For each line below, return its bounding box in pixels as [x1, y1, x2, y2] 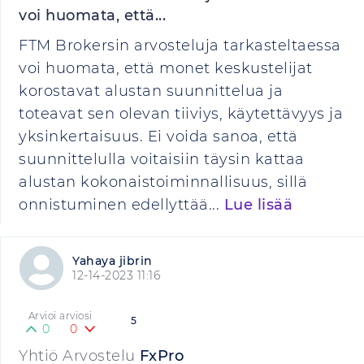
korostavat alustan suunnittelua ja [19, 82, 283, 100]
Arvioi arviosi [28, 310, 93, 322]
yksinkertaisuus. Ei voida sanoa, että [19, 128, 298, 145]
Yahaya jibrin [72, 253, 153, 268]
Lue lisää [223, 196, 292, 214]
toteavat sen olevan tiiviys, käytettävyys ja [19, 105, 343, 123]
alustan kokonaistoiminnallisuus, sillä [19, 173, 307, 191]
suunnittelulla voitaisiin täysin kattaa [19, 150, 305, 168]
